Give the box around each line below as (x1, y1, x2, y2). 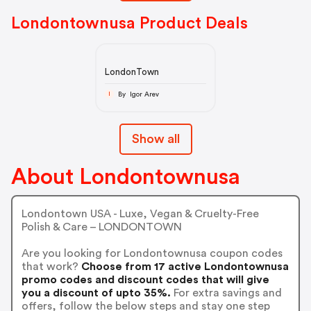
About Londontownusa (11, 166, 240, 189)
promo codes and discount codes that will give (21, 274, 269, 285)
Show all (131, 133, 180, 146)
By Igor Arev (129, 90, 159, 98)
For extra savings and (170, 287, 282, 299)
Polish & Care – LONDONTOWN (21, 221, 182, 233)
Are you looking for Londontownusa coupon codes (21, 247, 283, 259)
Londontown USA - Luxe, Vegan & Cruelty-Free (21, 208, 259, 219)
